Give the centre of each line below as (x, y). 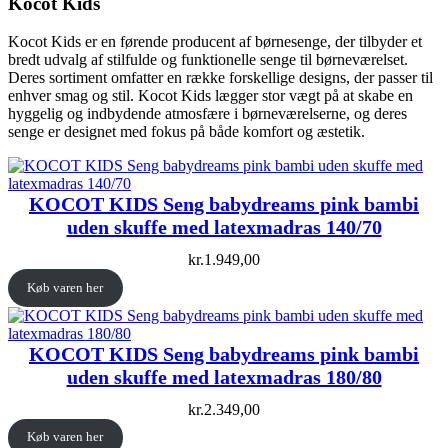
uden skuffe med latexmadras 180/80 (224, 376)
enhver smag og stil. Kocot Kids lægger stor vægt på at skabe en (210, 96)
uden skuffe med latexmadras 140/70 (224, 227)
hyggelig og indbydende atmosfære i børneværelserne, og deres (207, 114)
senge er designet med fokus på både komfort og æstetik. (186, 132)
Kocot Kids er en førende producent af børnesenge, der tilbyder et (215, 42)
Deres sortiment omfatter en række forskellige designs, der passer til (220, 78)
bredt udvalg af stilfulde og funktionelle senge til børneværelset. (208, 60)
